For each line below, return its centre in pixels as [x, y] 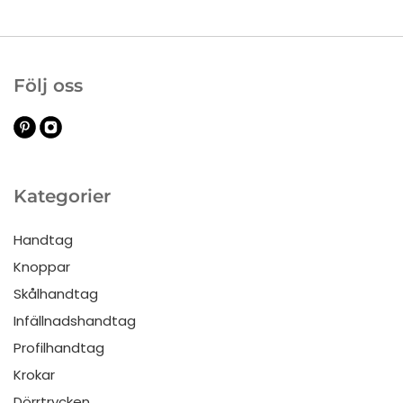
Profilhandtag [59, 348]
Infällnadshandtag [75, 321]
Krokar [34, 375]
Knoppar [42, 267]
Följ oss [48, 86]
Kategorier [62, 197]
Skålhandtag [56, 294]
